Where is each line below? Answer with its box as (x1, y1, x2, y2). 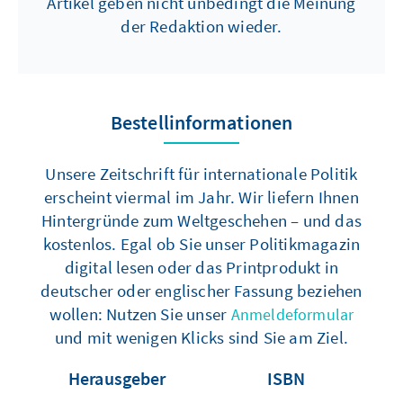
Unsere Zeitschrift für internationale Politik (45, 163, 358, 185)
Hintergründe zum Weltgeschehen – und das (40, 210, 362, 232)
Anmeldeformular (230, 304, 354, 326)
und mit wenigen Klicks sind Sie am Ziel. (54, 327, 348, 349)
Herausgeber (80, 367, 166, 390)
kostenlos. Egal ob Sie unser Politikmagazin (42, 233, 361, 255)
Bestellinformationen (111, 110, 292, 136)
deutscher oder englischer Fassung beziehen (40, 280, 363, 302)
